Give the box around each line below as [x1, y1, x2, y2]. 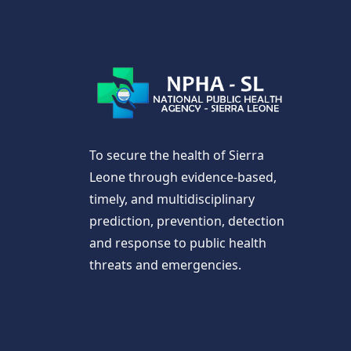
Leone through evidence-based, [89, 168, 277, 186]
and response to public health [89, 234, 266, 252]
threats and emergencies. [89, 256, 241, 274]
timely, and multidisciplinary [89, 190, 255, 208]
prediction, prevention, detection [89, 212, 284, 230]
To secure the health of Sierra [89, 147, 264, 165]
